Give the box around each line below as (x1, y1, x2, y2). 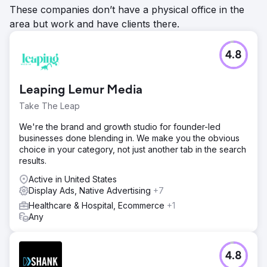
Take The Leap (19, 101, 80, 111)
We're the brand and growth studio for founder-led (19, 122, 221, 132)
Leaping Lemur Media (19, 84, 142, 97)
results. (19, 156, 46, 166)
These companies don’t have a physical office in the (10, 4, 244, 15)
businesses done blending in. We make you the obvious (19, 133, 240, 143)
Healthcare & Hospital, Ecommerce (29, 200, 167, 210)
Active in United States (29, 174, 117, 184)
